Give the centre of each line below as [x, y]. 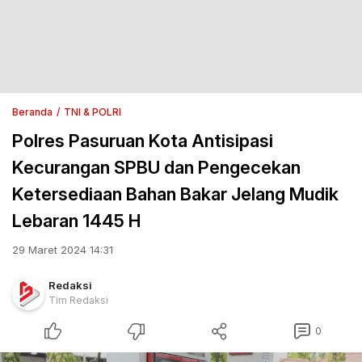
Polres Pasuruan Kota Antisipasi [143, 141]
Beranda [32, 112]
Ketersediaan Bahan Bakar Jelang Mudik [175, 194]
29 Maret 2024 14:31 [63, 250]
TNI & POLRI [93, 112]
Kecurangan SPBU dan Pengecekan [156, 167]
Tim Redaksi [78, 300]
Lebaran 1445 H [78, 221]
